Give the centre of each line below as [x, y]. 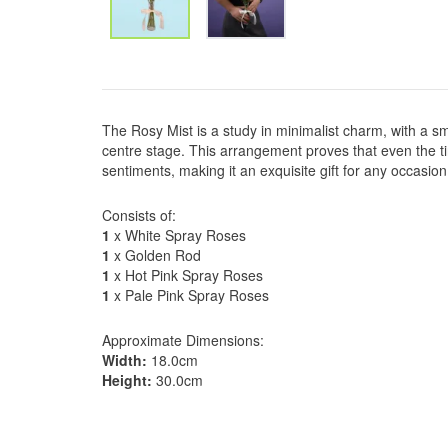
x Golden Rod [155, 255]
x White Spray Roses [178, 235]
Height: [127, 380]
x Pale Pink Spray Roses [189, 295]
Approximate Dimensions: [183, 340]
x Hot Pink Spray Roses [186, 275]
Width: [124, 360]
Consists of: [139, 215]
